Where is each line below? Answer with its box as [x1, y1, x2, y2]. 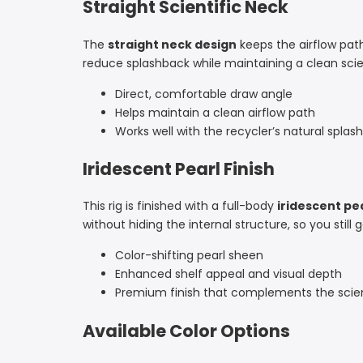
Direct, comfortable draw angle [115, 85, 293, 102]
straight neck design [108, 36, 237, 53]
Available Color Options [83, 318, 290, 343]
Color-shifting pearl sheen [115, 247, 263, 264]
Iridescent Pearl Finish [83, 156, 275, 181]
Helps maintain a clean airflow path [115, 104, 315, 121]
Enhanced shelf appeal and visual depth [115, 266, 342, 283]
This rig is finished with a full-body [83, 198, 277, 215]
